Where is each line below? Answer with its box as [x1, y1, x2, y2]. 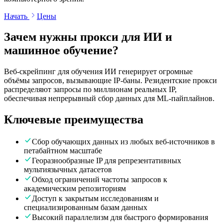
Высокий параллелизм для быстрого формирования [32, 213, 208, 222]
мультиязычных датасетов [24, 165, 112, 174]
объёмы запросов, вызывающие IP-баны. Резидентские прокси [4, 76, 217, 85]
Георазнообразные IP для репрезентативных [32, 156, 181, 165]
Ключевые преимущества [4, 113, 143, 126]
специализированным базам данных [24, 203, 147, 212]
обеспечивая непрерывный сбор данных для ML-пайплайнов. [4, 94, 215, 103]
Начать [4, 11, 27, 20]
